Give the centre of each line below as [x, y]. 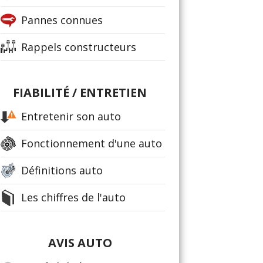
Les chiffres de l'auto [73, 197]
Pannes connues [62, 20]
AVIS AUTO [80, 243]
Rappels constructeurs [79, 47]
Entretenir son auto [71, 116]
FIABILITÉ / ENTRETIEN [80, 92]
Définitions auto [62, 170]
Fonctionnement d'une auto [92, 143]
